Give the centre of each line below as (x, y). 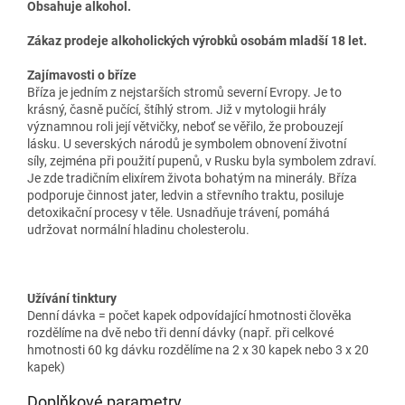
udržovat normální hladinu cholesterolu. (138, 229)
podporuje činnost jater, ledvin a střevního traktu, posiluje (185, 195)
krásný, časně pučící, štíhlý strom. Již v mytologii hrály (177, 109)
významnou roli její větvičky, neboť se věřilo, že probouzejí (185, 126)
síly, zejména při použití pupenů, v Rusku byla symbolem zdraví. (202, 160)
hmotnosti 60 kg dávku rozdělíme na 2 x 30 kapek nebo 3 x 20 (198, 349)
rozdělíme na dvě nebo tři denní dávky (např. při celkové (180, 332)
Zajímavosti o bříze (83, 75)
